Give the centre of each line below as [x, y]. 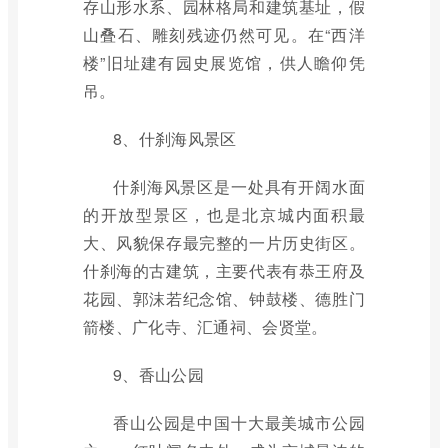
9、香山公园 [158, 374]
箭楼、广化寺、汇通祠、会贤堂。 [205, 326]
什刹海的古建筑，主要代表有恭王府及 [224, 270]
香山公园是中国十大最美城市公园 [239, 422]
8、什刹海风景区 [175, 138]
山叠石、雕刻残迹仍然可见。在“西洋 [224, 34]
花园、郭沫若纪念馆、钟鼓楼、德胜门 [224, 298]
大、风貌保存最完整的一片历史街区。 [224, 242]
